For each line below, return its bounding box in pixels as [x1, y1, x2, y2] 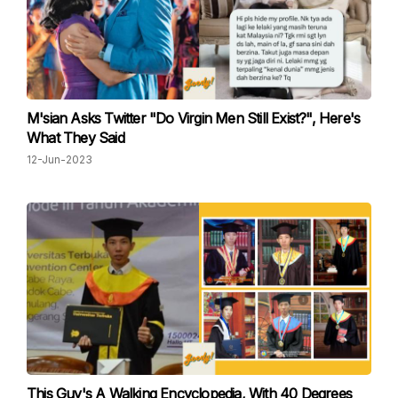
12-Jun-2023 [27, 153, 92, 166]
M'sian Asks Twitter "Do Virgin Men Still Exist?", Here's [27, 109, 361, 127]
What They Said [27, 129, 124, 147]
